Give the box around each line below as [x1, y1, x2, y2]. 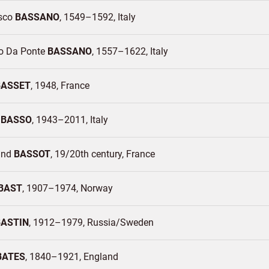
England [83, 251, 118, 262]
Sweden [120, 217, 154, 228]
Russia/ [87, 217, 120, 228]
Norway [80, 183, 113, 194]
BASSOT [14, 148, 50, 160]
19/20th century [55, 148, 122, 160]
